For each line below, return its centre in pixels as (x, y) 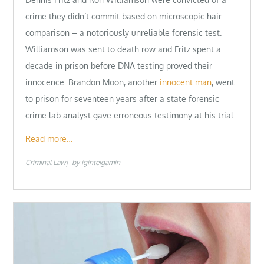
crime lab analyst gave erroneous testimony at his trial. (131, 115)
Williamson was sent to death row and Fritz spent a (123, 49)
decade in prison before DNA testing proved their (119, 66)
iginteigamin (101, 162)
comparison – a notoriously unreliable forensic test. (124, 33)
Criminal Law (46, 162)
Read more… (49, 138)
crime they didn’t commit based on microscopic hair (124, 16)
